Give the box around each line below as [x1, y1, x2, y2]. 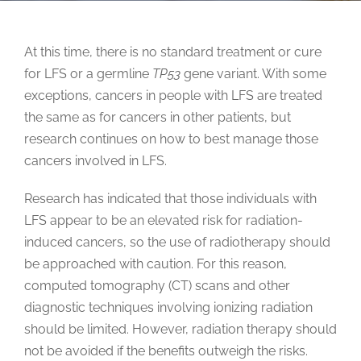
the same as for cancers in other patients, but [23, 110, 291, 126]
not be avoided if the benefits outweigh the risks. [23, 343, 308, 359]
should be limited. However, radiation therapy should [23, 322, 337, 338]
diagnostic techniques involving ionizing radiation [23, 300, 313, 316]
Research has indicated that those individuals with [23, 191, 317, 207]
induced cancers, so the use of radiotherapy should [23, 234, 330, 251]
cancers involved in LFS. [23, 153, 167, 169]
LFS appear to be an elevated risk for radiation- [23, 213, 303, 229]
